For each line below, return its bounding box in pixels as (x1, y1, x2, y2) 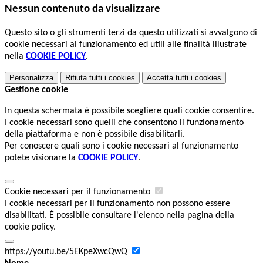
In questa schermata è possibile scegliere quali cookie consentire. (5, 106, 254, 116)
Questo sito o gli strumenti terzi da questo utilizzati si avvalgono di (5, 28, 257, 38)
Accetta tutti (147, 73, 188, 82)
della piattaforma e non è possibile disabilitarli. (5, 129, 185, 139)
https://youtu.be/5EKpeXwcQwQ (5, 247, 130, 257)
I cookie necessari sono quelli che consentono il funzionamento (5, 117, 244, 127)
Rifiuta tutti (65, 73, 102, 82)
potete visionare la (5, 153, 78, 163)
